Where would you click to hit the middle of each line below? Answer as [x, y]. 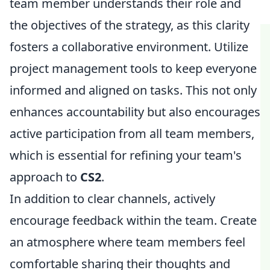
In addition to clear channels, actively [112, 199]
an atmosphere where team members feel [127, 242]
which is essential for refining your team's [126, 155]
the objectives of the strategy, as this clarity [130, 25]
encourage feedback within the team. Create [133, 220]
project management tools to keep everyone [133, 68]
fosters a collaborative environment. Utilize [129, 47]
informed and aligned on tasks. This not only [133, 90]
